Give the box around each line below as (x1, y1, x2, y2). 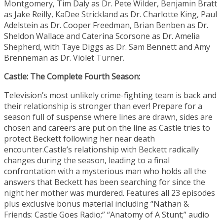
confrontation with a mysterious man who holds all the (4, 166, 206, 177)
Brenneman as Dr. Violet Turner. (4, 52, 124, 64)
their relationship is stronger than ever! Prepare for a (4, 101, 202, 112)
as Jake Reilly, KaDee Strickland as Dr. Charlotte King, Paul (4, 9, 217, 20)
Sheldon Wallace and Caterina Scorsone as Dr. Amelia (4, 31, 200, 42)
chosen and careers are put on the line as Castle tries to (4, 122, 210, 134)
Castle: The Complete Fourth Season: (4, 71, 140, 82)
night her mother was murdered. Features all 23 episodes (4, 187, 215, 199)
